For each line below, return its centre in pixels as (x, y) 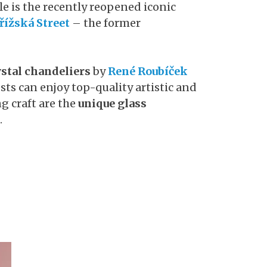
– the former (105, 23)
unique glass (112, 103)
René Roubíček (148, 71)
